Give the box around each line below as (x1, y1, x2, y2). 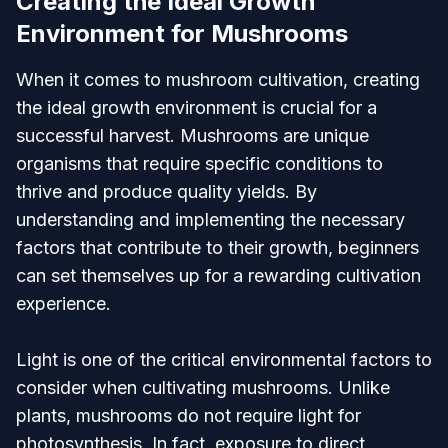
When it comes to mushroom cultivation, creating (16, 69, 420, 90)
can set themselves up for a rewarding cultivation (16, 265, 421, 286)
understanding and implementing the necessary (16, 209, 405, 230)
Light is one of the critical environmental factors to (16, 349, 432, 370)
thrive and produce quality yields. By (16, 181, 317, 202)
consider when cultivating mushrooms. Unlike (16, 377, 390, 398)
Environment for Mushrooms (16, 19, 348, 48)
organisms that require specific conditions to (16, 153, 383, 174)
